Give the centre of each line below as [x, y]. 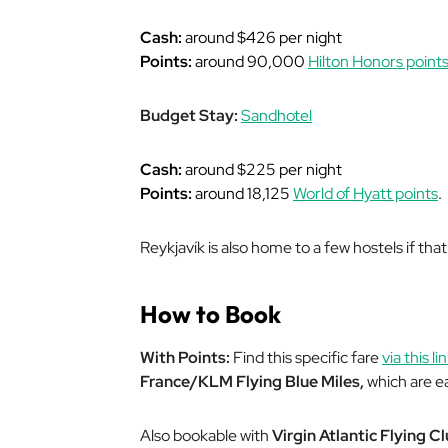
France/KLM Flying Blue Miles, [252, 381]
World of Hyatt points [365, 193]
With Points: [185, 357]
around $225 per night [262, 169]
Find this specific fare [306, 357]
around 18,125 [242, 193]
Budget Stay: [190, 115]
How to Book [210, 314]
